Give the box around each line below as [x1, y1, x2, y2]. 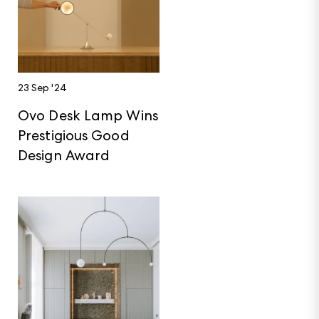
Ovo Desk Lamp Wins [18, 105, 158, 125]
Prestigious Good [18, 125, 130, 145]
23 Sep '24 [18, 81, 67, 94]
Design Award [18, 145, 110, 164]
